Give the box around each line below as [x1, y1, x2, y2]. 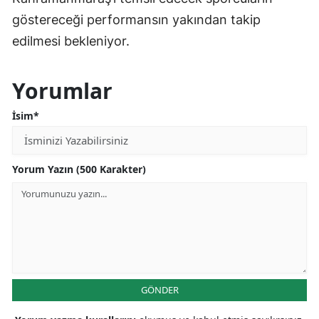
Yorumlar [12, 76, 113, 106]
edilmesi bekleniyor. [12, 33, 130, 49]
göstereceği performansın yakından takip [12, 12, 261, 28]
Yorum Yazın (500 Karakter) [12, 162, 146, 177]
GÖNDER [140, 283, 179, 297]
